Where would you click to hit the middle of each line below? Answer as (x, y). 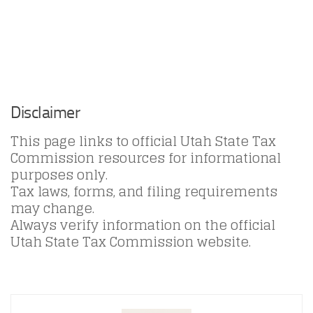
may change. (52, 209)
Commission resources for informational (146, 158)
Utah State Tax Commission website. (131, 242)
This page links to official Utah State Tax (143, 141)
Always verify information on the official (143, 225)
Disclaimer (45, 112)
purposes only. (59, 175)
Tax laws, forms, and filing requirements (144, 192)
